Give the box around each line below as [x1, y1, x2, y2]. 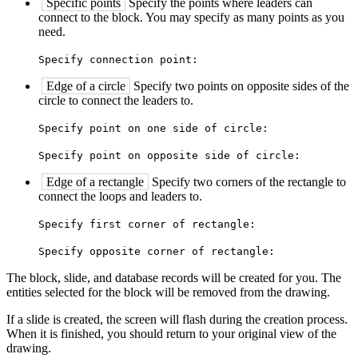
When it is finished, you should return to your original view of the [6, 326, 336, 340]
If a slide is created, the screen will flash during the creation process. [6, 312, 348, 326]
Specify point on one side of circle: [38, 121, 268, 134]
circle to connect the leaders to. [38, 93, 193, 107]
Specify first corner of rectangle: [38, 217, 256, 230]
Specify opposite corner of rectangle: [38, 245, 275, 257]
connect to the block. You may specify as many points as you [38, 10, 344, 24]
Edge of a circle [46, 78, 125, 93]
